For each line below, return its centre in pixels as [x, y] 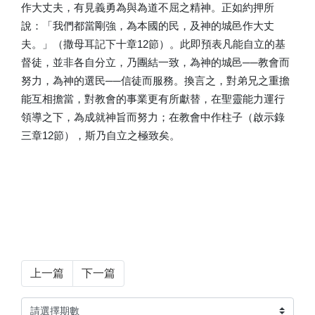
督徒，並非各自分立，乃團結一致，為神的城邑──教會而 [155, 62]
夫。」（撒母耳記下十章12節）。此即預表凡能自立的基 [153, 44]
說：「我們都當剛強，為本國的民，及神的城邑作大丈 [148, 26]
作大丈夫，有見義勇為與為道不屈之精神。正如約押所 [148, 7]
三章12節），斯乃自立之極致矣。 [101, 135]
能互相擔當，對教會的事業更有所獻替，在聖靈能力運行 [153, 99]
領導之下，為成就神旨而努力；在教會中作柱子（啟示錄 [153, 117]
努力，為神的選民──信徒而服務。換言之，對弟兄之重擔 [155, 81]
